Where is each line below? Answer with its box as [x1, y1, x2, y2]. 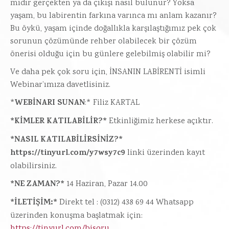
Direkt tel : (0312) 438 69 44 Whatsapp [57, 197, 194, 209]
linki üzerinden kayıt [125, 147, 205, 159]
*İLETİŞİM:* [10, 196, 57, 210]
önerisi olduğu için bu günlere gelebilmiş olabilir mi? [10, 49, 211, 60]
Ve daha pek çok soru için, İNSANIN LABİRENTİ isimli [10, 66, 205, 78]
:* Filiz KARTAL [85, 97, 140, 109]
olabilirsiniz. [10, 161, 57, 172]
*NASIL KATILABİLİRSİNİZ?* [10, 133, 123, 147]
